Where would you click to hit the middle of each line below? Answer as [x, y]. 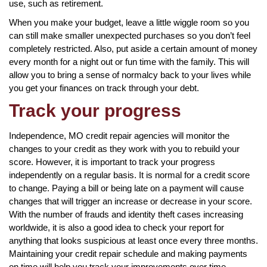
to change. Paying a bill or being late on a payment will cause [126, 188]
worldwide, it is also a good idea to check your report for [117, 227]
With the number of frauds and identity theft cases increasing [126, 214]
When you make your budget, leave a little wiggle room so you [129, 22]
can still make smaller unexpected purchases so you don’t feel [130, 35]
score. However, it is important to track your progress [112, 162]
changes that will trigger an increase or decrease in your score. [131, 201]
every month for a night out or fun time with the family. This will [129, 61]
